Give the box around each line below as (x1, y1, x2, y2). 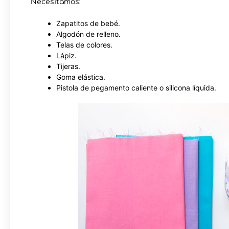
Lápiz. (56, 51, 77, 60)
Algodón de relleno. (56, 29, 121, 38)
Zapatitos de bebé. (56, 18, 120, 28)
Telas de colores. (56, 40, 112, 49)
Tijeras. (56, 61, 80, 71)
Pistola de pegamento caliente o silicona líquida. (56, 83, 216, 92)
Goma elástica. (56, 72, 105, 81)
